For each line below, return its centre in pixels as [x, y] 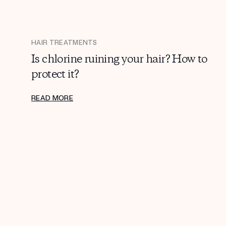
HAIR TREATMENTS [64, 43]
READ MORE [52, 98]
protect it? [55, 74]
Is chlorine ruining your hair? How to [119, 59]
